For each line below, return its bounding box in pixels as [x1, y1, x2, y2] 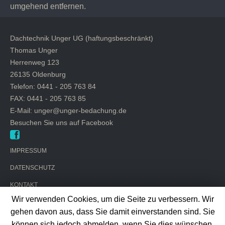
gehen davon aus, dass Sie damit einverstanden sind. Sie [10, 207, 215, 216]
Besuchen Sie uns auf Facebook [10, 119, 113, 127]
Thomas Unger [10, 46, 58, 54]
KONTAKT [10, 181, 38, 188]
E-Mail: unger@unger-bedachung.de [10, 106, 127, 115]
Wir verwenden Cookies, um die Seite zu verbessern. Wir [11, 195, 214, 204]
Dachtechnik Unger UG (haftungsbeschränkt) [10, 34, 153, 42]
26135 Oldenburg [10, 70, 66, 78]
